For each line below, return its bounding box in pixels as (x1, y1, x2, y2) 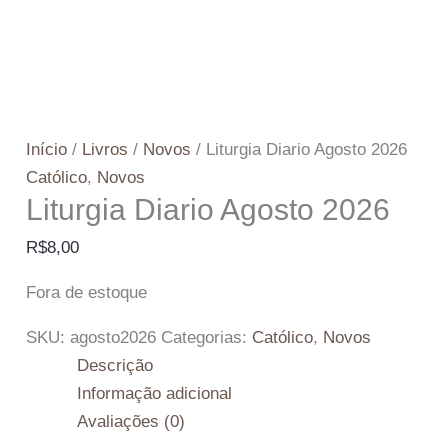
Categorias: (161, 327, 253, 347)
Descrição (77, 355, 154, 375)
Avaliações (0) (77, 411, 186, 431)
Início (26, 139, 68, 159)
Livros (82, 139, 129, 159)
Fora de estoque (26, 282, 148, 302)
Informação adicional (77, 383, 233, 403)
